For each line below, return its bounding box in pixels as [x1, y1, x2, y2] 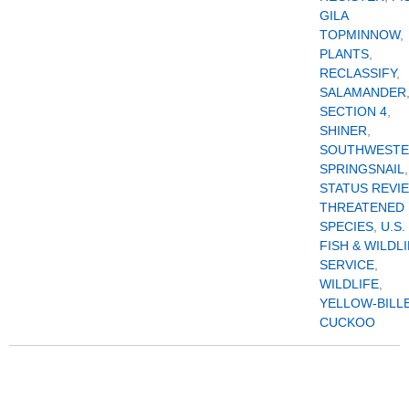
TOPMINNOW [320, 27, 400, 43]
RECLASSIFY [320, 66, 396, 81]
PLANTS [320, 47, 369, 62]
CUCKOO [320, 315, 375, 330]
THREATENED [320, 200, 404, 215]
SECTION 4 [320, 104, 387, 120]
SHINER [320, 123, 367, 139]
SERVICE [320, 257, 374, 273]
